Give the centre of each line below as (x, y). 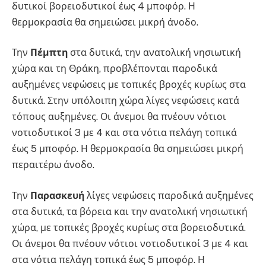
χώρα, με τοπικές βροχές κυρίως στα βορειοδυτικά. (129, 227)
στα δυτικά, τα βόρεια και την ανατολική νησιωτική (130, 211)
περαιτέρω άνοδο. (53, 165)
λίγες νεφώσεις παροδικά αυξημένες (169, 195)
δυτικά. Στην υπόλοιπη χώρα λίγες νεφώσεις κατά (126, 101)
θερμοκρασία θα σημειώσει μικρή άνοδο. (105, 22)
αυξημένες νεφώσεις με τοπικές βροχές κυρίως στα (129, 85)
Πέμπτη (49, 53)
